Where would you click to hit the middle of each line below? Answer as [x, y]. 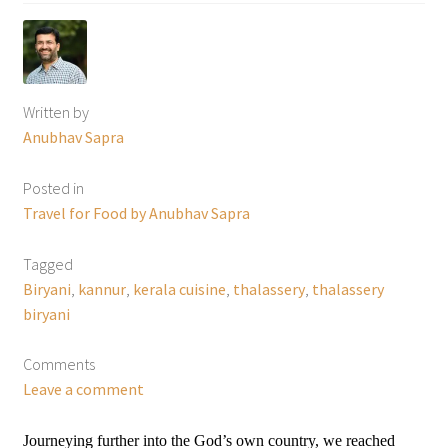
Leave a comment [83, 389]
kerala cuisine [179, 288]
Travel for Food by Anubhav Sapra [136, 212]
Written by [55, 111]
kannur [101, 288]
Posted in [53, 187]
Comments [58, 364]
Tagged [47, 263]
